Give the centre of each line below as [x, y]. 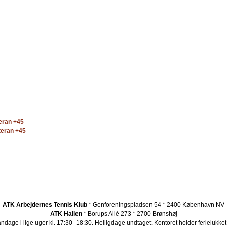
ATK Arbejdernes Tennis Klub [45, 205]
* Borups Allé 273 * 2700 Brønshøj [129, 214]
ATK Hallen [66, 214]
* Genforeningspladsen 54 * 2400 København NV [156, 205]
